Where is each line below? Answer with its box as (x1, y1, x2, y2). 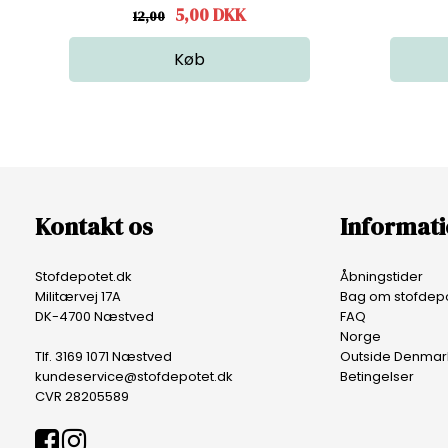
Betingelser (339, 366, 414, 386)
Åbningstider (339, 266, 423, 286)
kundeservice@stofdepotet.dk (34, 366, 233, 386)
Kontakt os (34, 209, 153, 243)
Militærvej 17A (34, 286, 121, 306)
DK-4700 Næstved (34, 306, 154, 326)
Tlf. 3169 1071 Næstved (34, 346, 172, 366)
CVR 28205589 (34, 386, 129, 406)
